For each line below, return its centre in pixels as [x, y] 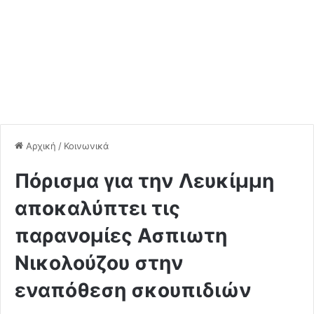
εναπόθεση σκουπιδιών [133, 290]
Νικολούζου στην [99, 262]
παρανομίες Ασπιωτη [121, 235]
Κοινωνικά [86, 145]
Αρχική [40, 145]
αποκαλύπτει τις [97, 208]
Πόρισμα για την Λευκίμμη [144, 180]
